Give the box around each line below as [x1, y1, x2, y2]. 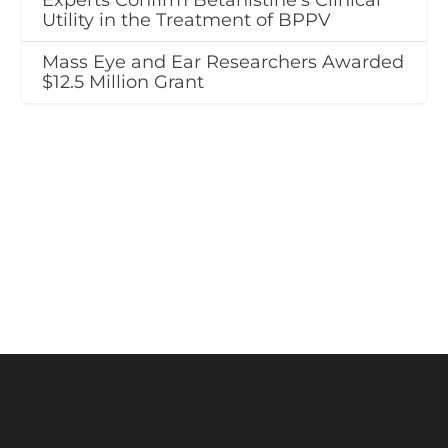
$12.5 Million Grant [42, 71, 205, 94]
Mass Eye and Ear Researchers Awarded [42, 51, 405, 74]
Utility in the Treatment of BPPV [42, 9, 332, 32]
